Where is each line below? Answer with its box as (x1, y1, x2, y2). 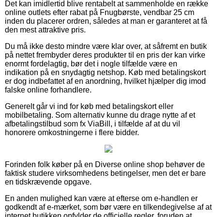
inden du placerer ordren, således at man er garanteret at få (5, 16, 207, 25)
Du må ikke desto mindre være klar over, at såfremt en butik (5, 42, 207, 50)
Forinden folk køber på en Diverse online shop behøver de (5, 160, 205, 169)
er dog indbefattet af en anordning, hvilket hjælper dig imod (5, 77, 206, 85)
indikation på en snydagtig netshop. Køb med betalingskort (5, 68, 206, 77)
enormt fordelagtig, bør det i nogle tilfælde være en (5, 59, 177, 68)
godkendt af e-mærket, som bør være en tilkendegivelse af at (5, 202, 212, 211)
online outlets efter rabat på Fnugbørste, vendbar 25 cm (5, 8, 194, 16)
